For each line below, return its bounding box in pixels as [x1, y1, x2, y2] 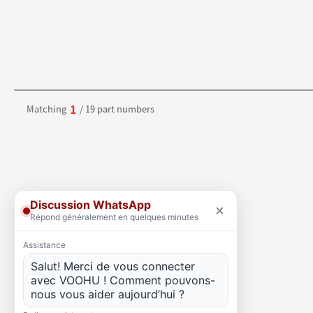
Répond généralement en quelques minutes [30, 212, 198, 222]
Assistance [23, 240, 66, 250]
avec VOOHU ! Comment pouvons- [31, 273, 215, 287]
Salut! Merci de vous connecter [31, 259, 195, 273]
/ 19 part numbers [80, 102, 154, 115]
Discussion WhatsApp [30, 198, 151, 212]
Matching [27, 102, 66, 115]
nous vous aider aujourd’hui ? [31, 287, 184, 301]
